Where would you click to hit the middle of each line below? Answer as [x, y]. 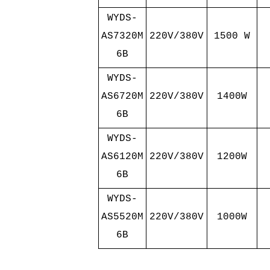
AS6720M [122, 96]
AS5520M [122, 217]
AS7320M [122, 36]
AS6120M [122, 157]
